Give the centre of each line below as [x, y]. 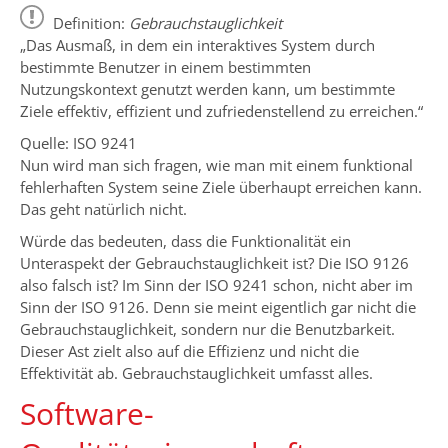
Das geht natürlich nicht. [103, 209]
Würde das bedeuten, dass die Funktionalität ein [185, 241]
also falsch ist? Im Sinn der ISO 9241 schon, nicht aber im [216, 285]
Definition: [89, 23]
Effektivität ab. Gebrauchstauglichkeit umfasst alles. [196, 373]
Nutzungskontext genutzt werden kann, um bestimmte [207, 89]
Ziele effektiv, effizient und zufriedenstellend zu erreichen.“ [221, 111]
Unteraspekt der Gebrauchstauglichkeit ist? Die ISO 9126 [214, 263]
